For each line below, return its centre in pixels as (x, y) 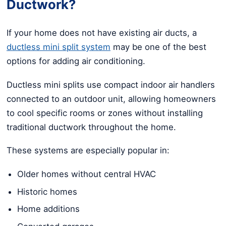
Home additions (48, 209)
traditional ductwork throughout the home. (91, 127)
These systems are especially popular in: (88, 151)
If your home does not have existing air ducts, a (102, 33)
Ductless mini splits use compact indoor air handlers (111, 84)
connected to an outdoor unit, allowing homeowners (111, 99)
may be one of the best (158, 47)
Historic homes (47, 191)
